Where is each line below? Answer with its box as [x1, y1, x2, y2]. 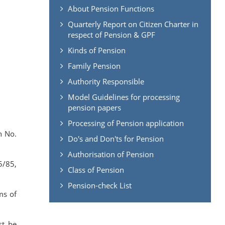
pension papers [67, 102, 121, 113]
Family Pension [67, 60, 121, 71]
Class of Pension [67, 164, 124, 175]
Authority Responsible [67, 76, 144, 86]
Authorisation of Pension [67, 149, 154, 159]
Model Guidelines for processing [67, 91, 180, 102]
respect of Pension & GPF [67, 29, 155, 40]
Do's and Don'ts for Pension [67, 133, 164, 144]
